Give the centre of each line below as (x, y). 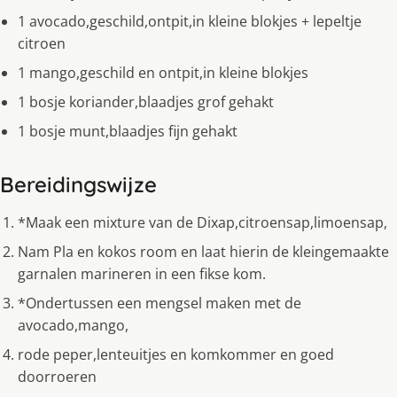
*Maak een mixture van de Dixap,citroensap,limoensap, (202, 223)
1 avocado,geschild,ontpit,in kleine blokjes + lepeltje (190, 22)
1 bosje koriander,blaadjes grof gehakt (146, 102)
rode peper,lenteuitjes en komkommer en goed (176, 355)
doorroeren (57, 377)
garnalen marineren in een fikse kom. (142, 274)
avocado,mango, (73, 326)
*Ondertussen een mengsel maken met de (160, 304)
